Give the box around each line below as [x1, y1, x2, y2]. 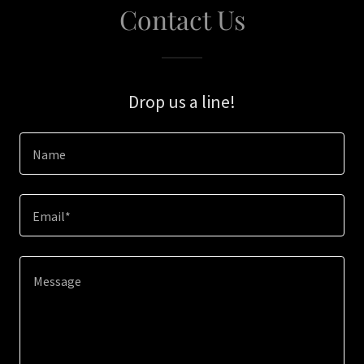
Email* [32, 208, 71, 225]
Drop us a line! [128, 90, 236, 113]
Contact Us [119, 2, 245, 37]
